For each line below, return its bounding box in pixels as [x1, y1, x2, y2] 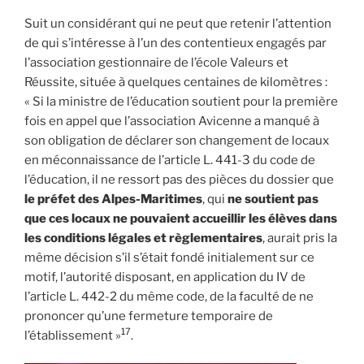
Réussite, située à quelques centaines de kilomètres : [24, 74, 327, 89]
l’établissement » [24, 327, 121, 343]
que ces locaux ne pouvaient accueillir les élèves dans [24, 210, 337, 226]
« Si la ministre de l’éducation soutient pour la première [24, 93, 338, 109]
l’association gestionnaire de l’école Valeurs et [24, 54, 288, 70]
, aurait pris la [262, 230, 337, 245]
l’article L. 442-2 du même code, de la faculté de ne [24, 288, 314, 304]
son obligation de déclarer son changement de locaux [24, 132, 329, 148]
